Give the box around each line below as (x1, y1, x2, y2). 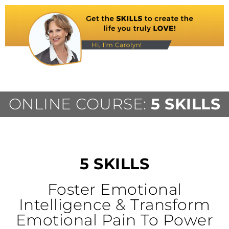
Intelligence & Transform (18, 195, 211, 215)
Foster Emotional (47, 180, 182, 199)
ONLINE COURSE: (8, 95, 151, 114)
